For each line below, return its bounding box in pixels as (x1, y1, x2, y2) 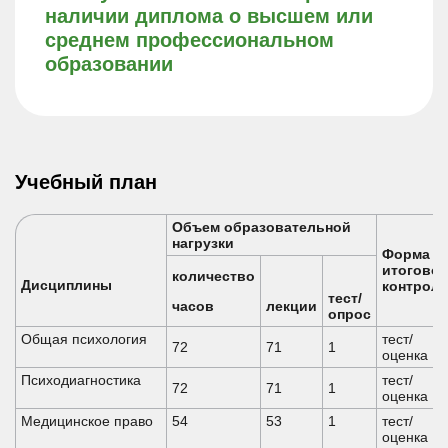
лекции (266, 298, 317, 314)
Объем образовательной (172, 219, 351, 235)
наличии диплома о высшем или (45, 5, 373, 27)
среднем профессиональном (45, 29, 334, 51)
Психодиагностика (21, 372, 141, 388)
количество (172, 268, 255, 284)
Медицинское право (21, 413, 153, 429)
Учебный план (15, 171, 157, 193)
